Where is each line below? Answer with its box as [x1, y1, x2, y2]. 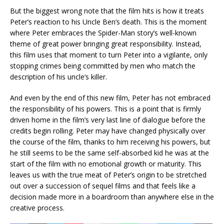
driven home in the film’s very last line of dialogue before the [10, 114, 205, 124]
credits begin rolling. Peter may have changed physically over [10, 125, 205, 135]
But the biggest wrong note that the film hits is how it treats [10, 5, 204, 15]
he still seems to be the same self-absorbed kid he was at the [10, 147, 209, 157]
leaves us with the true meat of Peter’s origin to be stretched [10, 169, 206, 179]
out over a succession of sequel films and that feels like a [10, 180, 195, 190]
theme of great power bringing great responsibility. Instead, [10, 38, 201, 48]
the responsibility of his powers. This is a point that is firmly [10, 103, 201, 113]
